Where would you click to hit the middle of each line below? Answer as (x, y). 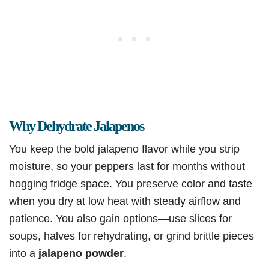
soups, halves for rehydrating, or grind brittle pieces (131, 236)
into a (24, 253)
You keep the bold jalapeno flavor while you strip (124, 149)
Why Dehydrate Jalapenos (76, 126)
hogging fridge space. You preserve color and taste (131, 184)
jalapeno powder (81, 253)
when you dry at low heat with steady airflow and (125, 201)
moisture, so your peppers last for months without (127, 166)
